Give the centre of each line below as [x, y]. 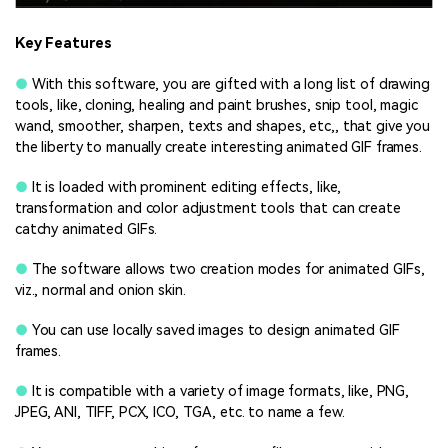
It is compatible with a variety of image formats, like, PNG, [218, 392]
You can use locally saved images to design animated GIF [213, 331]
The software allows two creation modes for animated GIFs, [226, 269]
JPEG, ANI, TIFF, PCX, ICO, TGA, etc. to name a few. [180, 413]
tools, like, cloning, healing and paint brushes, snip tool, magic [216, 105]
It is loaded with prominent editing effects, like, [184, 187]
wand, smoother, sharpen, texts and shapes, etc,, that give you [223, 126]
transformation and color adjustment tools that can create [208, 208]
